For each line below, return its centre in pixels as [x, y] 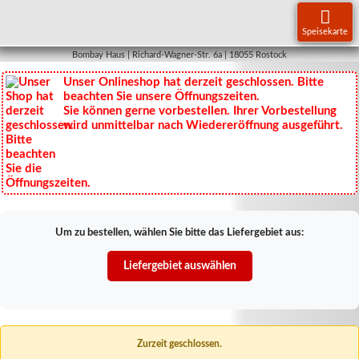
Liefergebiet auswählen [179, 266]
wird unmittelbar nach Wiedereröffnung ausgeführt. [204, 125]
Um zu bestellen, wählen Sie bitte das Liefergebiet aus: [179, 233]
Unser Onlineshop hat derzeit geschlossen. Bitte [194, 82]
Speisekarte [325, 32]
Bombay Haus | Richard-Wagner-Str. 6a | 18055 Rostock [179, 55]
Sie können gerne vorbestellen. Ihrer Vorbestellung [200, 111]
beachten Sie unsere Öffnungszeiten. [162, 97]
